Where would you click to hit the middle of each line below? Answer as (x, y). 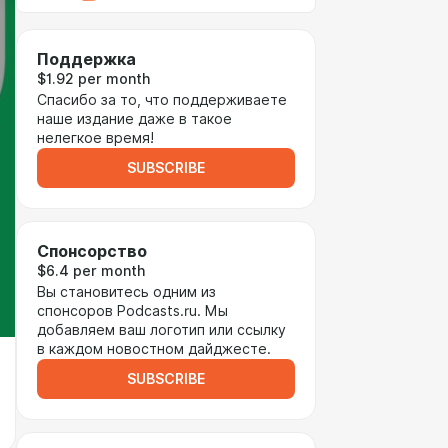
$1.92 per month (93, 79)
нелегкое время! (97, 138)
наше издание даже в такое (134, 119)
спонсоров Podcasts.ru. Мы (132, 311)
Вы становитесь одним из (126, 292)
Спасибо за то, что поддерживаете (162, 100)
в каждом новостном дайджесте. (158, 349)
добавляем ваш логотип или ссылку (161, 330)
